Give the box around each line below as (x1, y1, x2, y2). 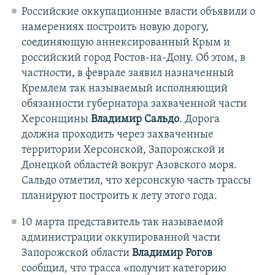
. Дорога (179, 114, 220, 126)
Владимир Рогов (131, 247, 212, 260)
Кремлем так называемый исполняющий (21, 83, 228, 95)
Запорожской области (21, 247, 132, 260)
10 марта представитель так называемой (21, 217, 223, 229)
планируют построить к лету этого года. (21, 190, 217, 203)
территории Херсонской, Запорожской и (21, 144, 225, 157)
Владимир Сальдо (90, 114, 179, 126)
